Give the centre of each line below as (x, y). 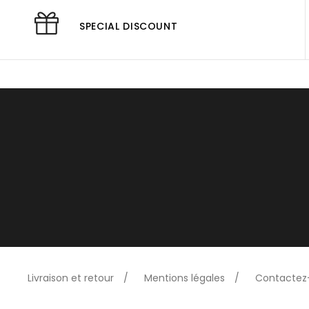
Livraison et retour (71, 278)
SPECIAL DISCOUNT (129, 26)
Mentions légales (185, 278)
